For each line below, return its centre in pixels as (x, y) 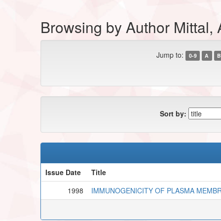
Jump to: (170, 55)
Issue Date (63, 172)
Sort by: (173, 113)
